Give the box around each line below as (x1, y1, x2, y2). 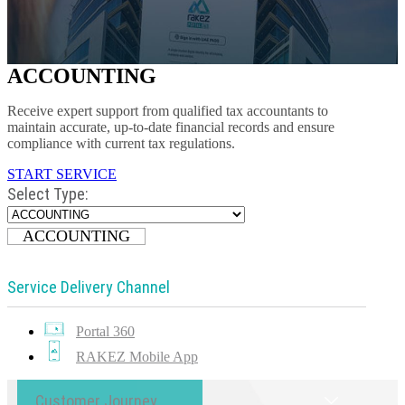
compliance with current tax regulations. (7, 136, 235, 151)
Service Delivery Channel (7, 278, 170, 297)
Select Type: (7, 184, 89, 203)
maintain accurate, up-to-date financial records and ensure (7, 119, 334, 135)
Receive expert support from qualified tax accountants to (7, 103, 328, 118)
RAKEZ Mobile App (76, 349, 198, 364)
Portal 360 (76, 324, 135, 339)
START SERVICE (7, 166, 117, 182)
